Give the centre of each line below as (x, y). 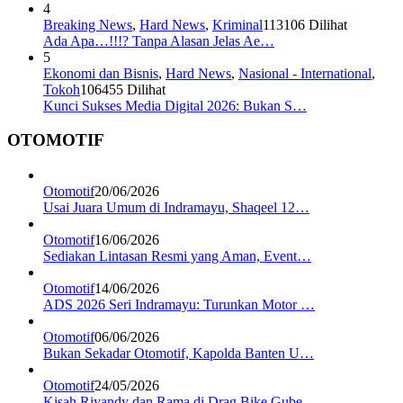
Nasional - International (305, 73)
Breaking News (88, 24)
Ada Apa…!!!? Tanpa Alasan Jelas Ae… (159, 40)
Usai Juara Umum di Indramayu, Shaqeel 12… (176, 208)
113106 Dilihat (305, 24)
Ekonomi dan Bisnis (101, 73)
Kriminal (237, 24)
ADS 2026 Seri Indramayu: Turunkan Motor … (179, 305)
